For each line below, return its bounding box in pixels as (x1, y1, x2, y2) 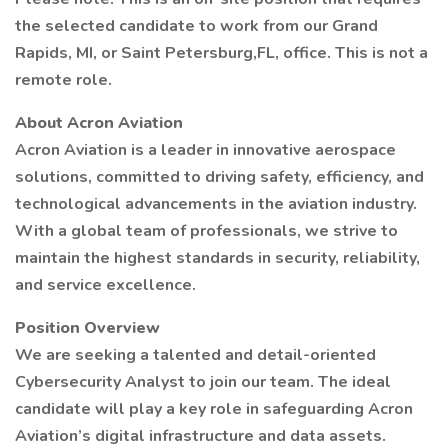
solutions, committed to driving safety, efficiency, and (15, 166, 424, 188)
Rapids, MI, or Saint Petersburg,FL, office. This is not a (15, 42, 428, 64)
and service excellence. (15, 274, 196, 296)
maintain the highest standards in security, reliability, (15, 247, 420, 269)
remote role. (15, 69, 112, 91)
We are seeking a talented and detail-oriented (15, 344, 376, 366)
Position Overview (15, 317, 160, 339)
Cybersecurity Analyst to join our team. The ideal (15, 371, 391, 393)
